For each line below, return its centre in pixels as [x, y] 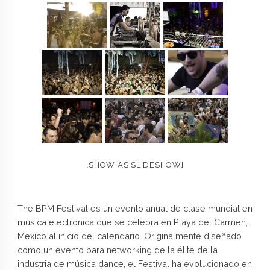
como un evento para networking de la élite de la [117, 250]
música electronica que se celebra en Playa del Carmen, [132, 222]
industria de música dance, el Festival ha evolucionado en [134, 263]
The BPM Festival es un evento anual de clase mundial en [135, 208]
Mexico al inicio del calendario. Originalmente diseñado [129, 236]
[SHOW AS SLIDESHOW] [135, 165]
